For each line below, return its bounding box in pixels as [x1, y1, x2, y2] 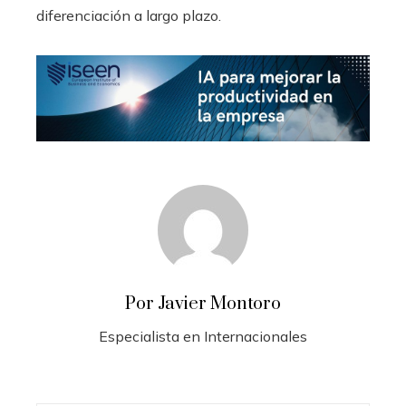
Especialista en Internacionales [99, 327, 307, 346]
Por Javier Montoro [125, 293, 281, 316]
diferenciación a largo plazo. [36, 6, 221, 25]
